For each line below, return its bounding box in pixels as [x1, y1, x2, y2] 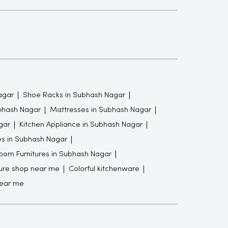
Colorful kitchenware [68, 165, 139, 173]
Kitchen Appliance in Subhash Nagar [19, 121, 142, 128]
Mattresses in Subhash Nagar [49, 106, 151, 113]
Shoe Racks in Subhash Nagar [22, 91, 125, 99]
